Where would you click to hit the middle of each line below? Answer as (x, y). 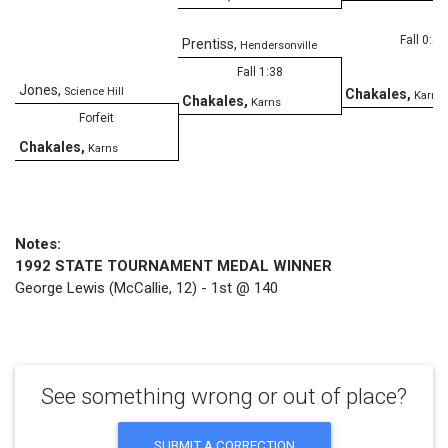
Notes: (38, 244)
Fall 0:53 (423, 39)
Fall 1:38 (259, 71)
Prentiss (208, 43)
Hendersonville (278, 45)
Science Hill (94, 91)
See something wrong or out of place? (224, 396)
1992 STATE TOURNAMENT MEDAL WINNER (173, 266)
